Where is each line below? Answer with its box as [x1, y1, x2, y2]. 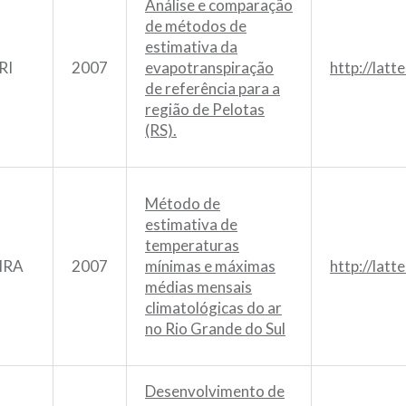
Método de [145, 193, 220, 213]
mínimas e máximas [145, 256, 275, 275]
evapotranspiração [145, 57, 274, 77]
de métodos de [145, 15, 246, 35]
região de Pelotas [145, 99, 265, 119]
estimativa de [145, 214, 237, 234]
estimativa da [145, 36, 237, 56]
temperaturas [145, 235, 239, 255]
